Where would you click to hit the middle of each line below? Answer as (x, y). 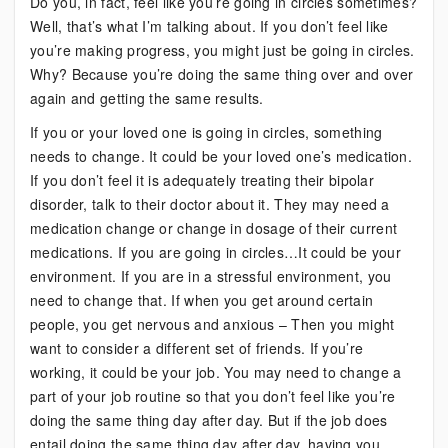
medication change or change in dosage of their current (214, 228)
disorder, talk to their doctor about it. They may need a (210, 204)
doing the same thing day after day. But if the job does (209, 420)
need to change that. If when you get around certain (202, 300)
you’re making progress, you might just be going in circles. (222, 50)
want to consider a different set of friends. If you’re (197, 348)
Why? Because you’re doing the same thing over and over (222, 74)
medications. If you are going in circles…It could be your (216, 252)
